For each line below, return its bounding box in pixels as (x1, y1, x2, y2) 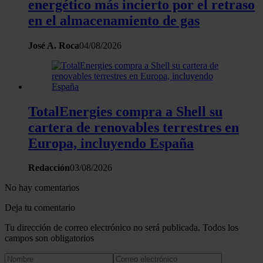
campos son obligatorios (5, 233, 94, 244)
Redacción (28, 163, 70, 173)
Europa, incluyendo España (28, 135, 194, 151)
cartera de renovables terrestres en (28, 119, 239, 135)
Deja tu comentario (5, 203, 75, 213)
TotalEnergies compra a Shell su (28, 103, 222, 119)
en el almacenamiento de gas (28, 12, 200, 28)
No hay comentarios (5, 183, 79, 193)
